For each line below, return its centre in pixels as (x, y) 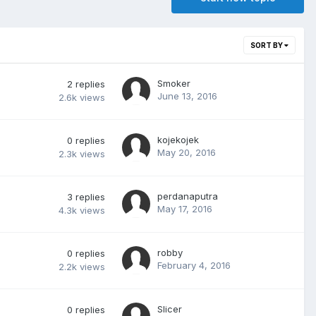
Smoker (174, 83)
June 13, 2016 (187, 96)
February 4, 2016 (194, 265)
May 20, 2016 (187, 152)
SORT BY (267, 45)
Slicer (170, 309)
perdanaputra (188, 196)
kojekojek (178, 139)
